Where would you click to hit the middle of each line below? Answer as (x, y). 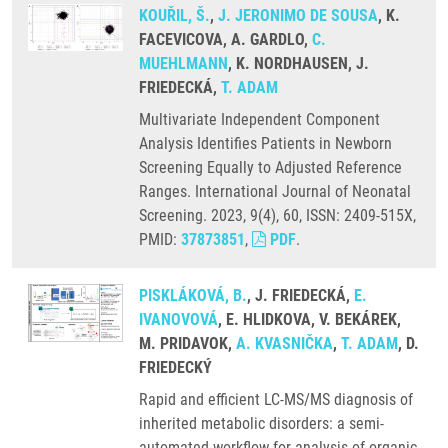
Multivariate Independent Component (259, 119)
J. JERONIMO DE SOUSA (298, 15)
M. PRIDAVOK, (187, 343)
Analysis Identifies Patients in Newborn (265, 143)
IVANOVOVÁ (178, 319)
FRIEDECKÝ (175, 367)
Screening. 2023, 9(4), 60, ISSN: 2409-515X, (277, 215)
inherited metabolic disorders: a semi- (261, 423)
